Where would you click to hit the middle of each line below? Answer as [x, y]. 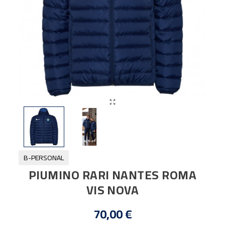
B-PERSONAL [44, 157]
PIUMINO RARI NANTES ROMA [113, 175]
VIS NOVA [113, 190]
